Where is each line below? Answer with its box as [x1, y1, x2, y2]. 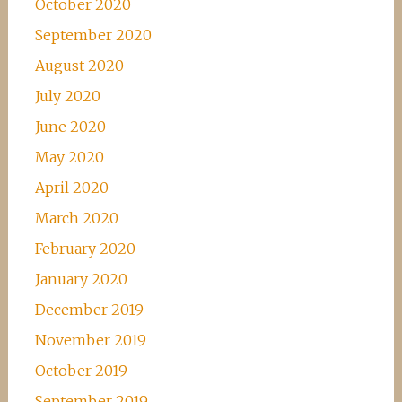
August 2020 [34, 57, 124, 74]
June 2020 [34, 118, 106, 135]
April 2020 [34, 179, 109, 197]
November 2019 [34, 331, 146, 349]
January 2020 [34, 270, 127, 288]
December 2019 [34, 301, 144, 319]
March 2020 [34, 209, 118, 227]
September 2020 [34, 26, 152, 44]
